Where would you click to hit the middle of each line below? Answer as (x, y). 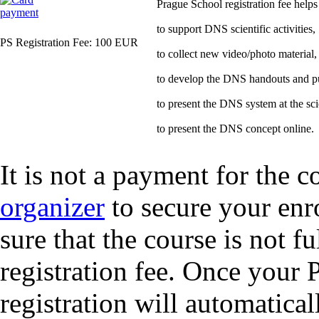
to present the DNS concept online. (235, 129)
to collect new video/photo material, (237, 54)
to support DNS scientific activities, (236, 29)
